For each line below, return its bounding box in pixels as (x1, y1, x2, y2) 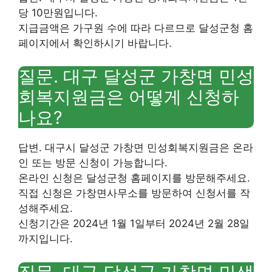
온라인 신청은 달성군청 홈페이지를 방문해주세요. (18, 172, 250, 184)
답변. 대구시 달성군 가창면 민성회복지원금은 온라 (18, 141, 253, 154)
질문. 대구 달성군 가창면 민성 (18, 66, 254, 87)
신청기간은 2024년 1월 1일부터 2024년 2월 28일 (18, 217, 250, 229)
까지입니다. (18, 233, 73, 245)
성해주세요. (18, 202, 73, 214)
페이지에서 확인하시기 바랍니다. (18, 36, 172, 49)
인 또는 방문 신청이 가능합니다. (18, 157, 168, 169)
